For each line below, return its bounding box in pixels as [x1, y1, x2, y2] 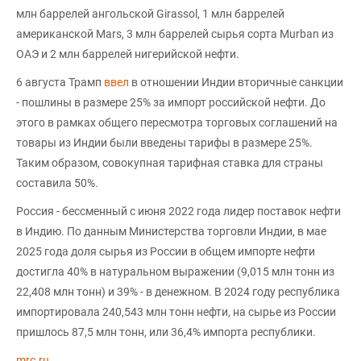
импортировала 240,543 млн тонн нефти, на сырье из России [16, 305, 336, 318]
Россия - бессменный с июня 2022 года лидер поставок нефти [16, 204, 341, 218]
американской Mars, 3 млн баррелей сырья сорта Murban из [16, 27, 334, 40]
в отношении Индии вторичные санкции [131, 75, 343, 89]
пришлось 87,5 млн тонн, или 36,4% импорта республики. [16, 325, 316, 338]
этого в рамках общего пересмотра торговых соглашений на [16, 115, 338, 129]
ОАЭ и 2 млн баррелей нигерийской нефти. [16, 47, 239, 60]
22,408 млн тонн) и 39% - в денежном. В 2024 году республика [16, 284, 340, 298]
